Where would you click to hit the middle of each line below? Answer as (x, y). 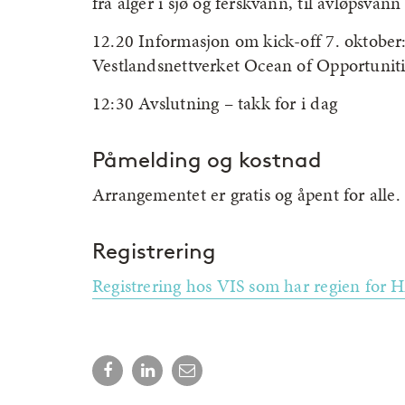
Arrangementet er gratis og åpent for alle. (246, 194)
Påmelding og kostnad (207, 160)
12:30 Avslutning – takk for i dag (215, 103)
